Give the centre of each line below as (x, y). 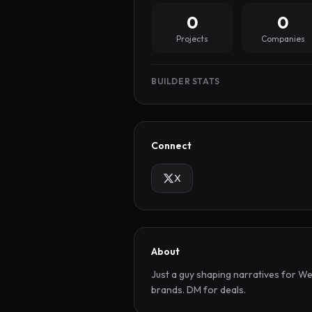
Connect (171, 146)
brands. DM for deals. (198, 290)
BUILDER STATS (186, 81)
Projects (193, 39)
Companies (283, 39)
